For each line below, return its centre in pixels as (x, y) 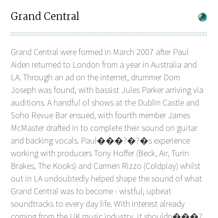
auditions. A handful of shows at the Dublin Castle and (105, 102)
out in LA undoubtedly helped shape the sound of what (107, 178)
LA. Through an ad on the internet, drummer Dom (96, 77)
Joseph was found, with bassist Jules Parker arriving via (107, 90)
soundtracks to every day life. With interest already (98, 203)
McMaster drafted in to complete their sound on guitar (104, 127)
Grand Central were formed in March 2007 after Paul (100, 52)
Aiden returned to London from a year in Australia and (104, 64)
